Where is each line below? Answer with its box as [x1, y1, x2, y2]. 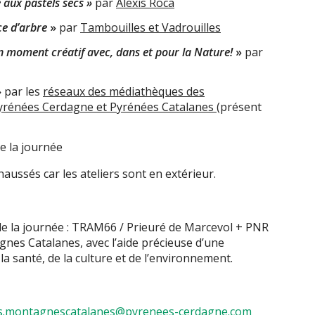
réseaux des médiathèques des [43, 84, 205, 100]
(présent [217, 99, 262, 115]
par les [1, 84, 43, 100]
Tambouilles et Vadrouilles [80, 19, 221, 35]
